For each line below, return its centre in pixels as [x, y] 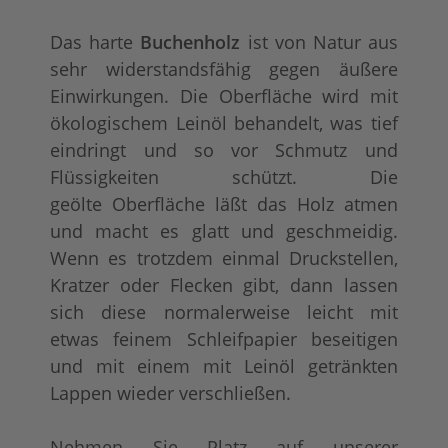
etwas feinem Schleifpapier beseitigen [224, 338]
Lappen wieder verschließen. [171, 392]
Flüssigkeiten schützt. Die [224, 176]
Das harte [95, 41]
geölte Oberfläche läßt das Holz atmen [224, 203]
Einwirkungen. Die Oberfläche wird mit [224, 95]
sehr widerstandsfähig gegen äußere [224, 68]
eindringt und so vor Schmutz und [224, 149]
